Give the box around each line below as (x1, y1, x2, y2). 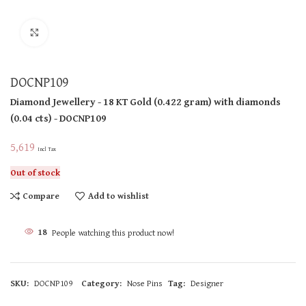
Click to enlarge (48, 26, 103, 38)
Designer (191, 276, 223, 290)
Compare (23, 189, 60, 203)
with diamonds (214, 94, 281, 109)
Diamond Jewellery (10, 94, 96, 109)
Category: (81, 276, 122, 290)
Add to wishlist (87, 189, 149, 203)
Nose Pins (127, 276, 163, 290)
